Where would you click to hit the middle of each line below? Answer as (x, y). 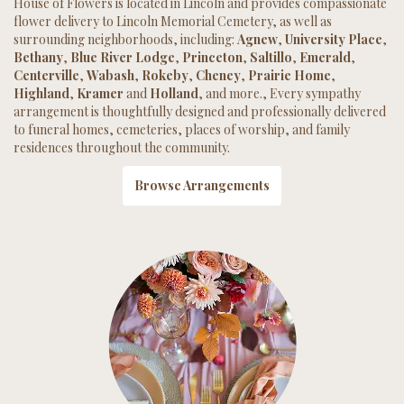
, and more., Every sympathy (280, 93)
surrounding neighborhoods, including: (125, 39)
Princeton (212, 57)
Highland (41, 93)
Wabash (110, 75)
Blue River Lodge (123, 57)
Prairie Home (289, 75)
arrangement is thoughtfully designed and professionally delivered (200, 111)
